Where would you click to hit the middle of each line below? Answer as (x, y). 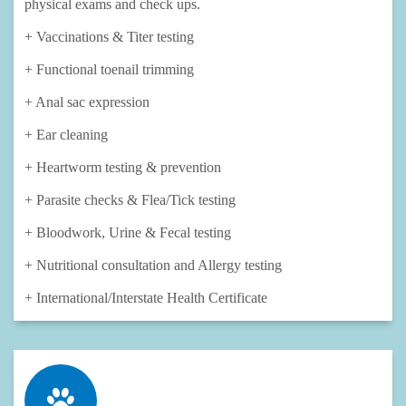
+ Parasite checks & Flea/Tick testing (130, 200)
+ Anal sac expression (87, 102)
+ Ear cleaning (66, 135)
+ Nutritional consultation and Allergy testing (153, 266)
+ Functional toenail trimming (109, 70)
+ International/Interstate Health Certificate (148, 298)
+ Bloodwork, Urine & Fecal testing (128, 233)
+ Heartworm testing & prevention (123, 168)
